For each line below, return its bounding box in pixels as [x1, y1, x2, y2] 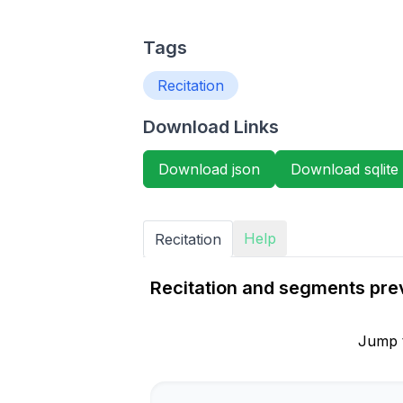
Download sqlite [290, 160, 399, 178]
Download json [157, 160, 260, 178]
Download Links [142, 116, 279, 138]
